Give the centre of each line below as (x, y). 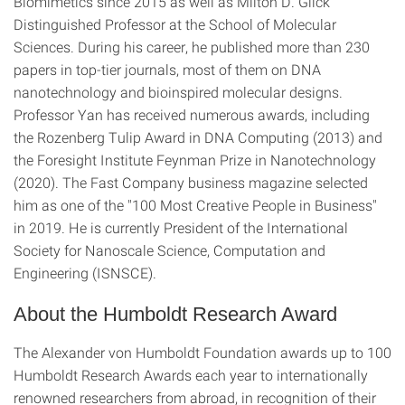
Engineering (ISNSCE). (85, 273)
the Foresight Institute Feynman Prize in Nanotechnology (195, 160)
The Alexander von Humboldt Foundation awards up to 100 (202, 353)
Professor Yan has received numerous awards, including (192, 115)
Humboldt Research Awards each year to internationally (191, 375)
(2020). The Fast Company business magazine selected (191, 183)
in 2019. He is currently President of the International (181, 228)
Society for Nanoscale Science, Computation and (170, 250)
